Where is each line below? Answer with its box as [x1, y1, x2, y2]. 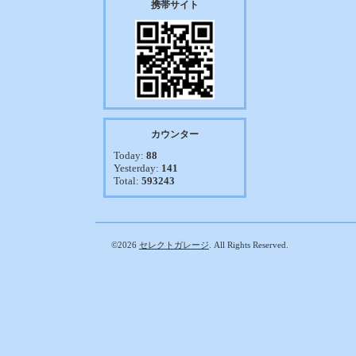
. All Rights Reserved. [209, 240, 288, 250]
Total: [114, 175, 141, 187]
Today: [114, 149, 146, 161]
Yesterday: [114, 162, 161, 174]
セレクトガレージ [139, 240, 209, 250]
